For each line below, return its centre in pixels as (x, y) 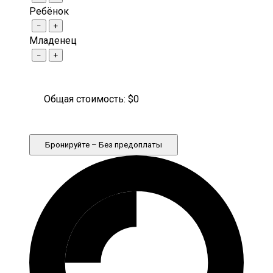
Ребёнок (49, 12)
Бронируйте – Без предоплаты (104, 145)
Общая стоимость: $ (89, 99)
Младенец (53, 41)
